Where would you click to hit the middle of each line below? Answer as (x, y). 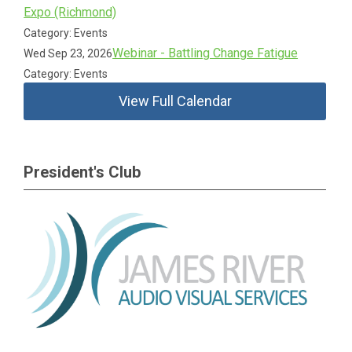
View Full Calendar (175, 101)
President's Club (82, 172)
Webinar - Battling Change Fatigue (205, 53)
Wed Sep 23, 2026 (68, 53)
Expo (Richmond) (70, 12)
